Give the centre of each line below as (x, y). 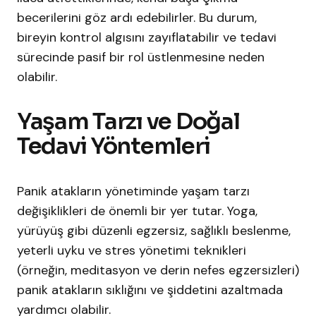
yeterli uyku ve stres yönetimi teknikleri (132, 251)
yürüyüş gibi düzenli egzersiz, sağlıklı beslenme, (154, 231)
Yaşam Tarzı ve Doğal (128, 122)
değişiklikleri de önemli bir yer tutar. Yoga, (137, 211)
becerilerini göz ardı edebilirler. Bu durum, (137, 18)
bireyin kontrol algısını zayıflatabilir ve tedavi (147, 38)
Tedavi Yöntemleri (114, 146)
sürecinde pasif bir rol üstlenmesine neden (141, 57)
